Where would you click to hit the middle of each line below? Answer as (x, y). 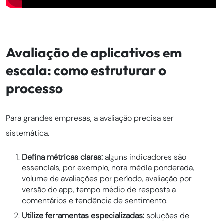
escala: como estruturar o (86, 70)
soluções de (167, 216)
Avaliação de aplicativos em (94, 53)
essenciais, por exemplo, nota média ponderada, (108, 168)
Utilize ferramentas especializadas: (83, 216)
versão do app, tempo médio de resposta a (99, 190)
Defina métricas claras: (63, 157)
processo (34, 88)
